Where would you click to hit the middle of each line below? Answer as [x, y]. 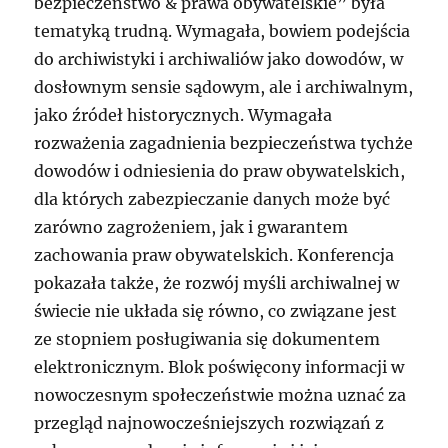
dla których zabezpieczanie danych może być [212, 199]
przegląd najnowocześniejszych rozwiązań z [209, 423]
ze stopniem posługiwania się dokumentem [207, 339]
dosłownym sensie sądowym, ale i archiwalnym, [224, 87]
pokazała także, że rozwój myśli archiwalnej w [217, 283]
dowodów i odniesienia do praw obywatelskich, [220, 171]
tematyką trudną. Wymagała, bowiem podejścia [222, 31]
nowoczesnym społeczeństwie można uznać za [220, 395]
